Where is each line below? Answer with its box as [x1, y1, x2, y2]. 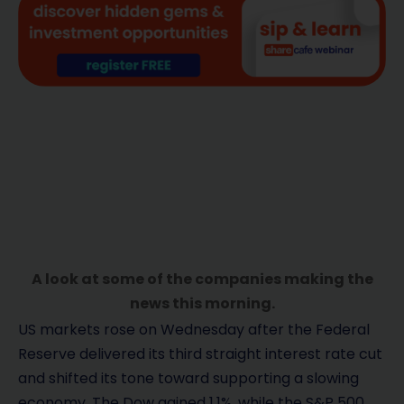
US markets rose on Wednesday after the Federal [18, 318, 370, 340]
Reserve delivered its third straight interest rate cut [18, 343, 382, 364]
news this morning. [129, 292, 275, 314]
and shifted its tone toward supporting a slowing [18, 367, 359, 389]
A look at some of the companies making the [31, 268, 373, 289]
